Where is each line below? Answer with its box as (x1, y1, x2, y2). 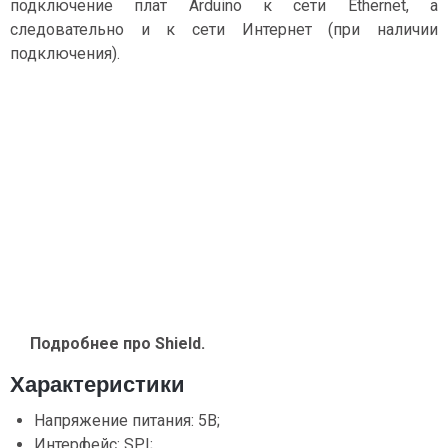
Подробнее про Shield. (30, 333, 205, 353)
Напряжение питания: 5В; (34, 410, 220, 430)
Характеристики (10, 371, 185, 397)
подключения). (10, 44, 120, 64)
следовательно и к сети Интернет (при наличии (10, 20, 438, 40)
